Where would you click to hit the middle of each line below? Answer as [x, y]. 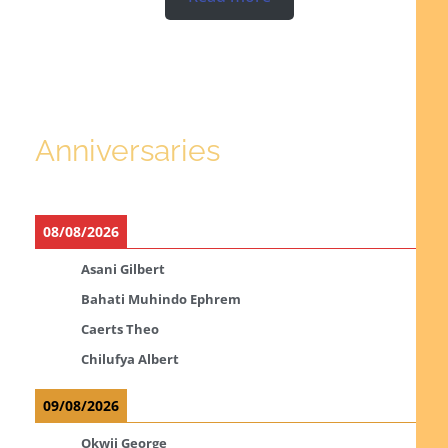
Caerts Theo [119, 328]
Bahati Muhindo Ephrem [160, 298]
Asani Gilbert [122, 268]
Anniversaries [127, 150]
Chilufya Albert [129, 358]
